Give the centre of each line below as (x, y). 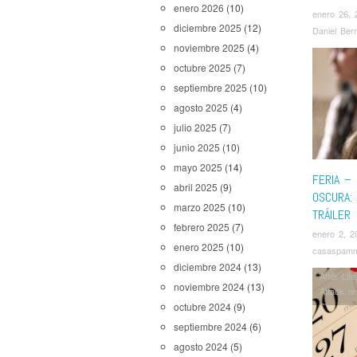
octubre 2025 (202, 67)
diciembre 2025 (208, 27)
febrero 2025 (202, 227)
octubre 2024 (202, 306)
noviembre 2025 (209, 47)
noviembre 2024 (209, 286)
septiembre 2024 (210, 326)
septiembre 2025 (210, 87)
